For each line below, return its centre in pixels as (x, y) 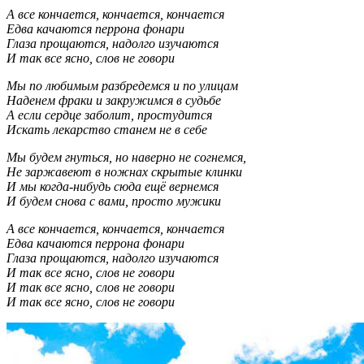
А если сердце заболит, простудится (109, 115)
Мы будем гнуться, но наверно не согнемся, (126, 157)
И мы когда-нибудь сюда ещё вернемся (113, 186)
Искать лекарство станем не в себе (107, 129)
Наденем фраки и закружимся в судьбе (114, 100)
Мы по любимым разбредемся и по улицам (122, 85)
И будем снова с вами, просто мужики (114, 201)
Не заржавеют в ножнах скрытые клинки (124, 171)
